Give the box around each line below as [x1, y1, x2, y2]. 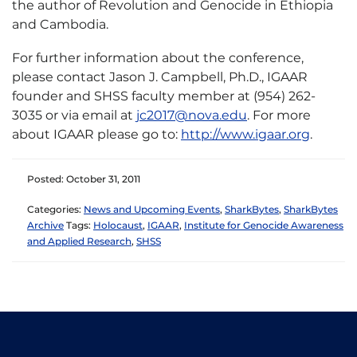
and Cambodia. [12, 17, 108, 32]
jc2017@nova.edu [136, 108, 247, 123]
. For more [247, 108, 311, 123]
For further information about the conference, [12, 50, 304, 65]
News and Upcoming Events [84, 203, 220, 215]
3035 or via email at [12, 108, 136, 123]
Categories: [27, 203, 84, 215]
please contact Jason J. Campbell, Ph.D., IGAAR [12, 69, 308, 84]
